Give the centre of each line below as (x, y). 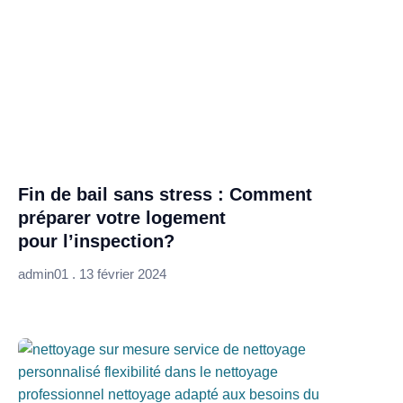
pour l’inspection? (96, 242)
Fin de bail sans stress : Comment (165, 195)
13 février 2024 (121, 274)
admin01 (45, 274)
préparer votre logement (122, 218)
